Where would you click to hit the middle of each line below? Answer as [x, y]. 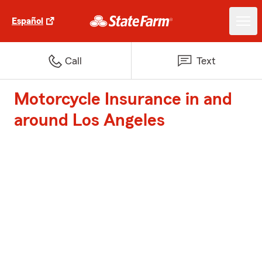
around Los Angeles [89, 120]
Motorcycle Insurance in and [123, 99]
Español [27, 21]
